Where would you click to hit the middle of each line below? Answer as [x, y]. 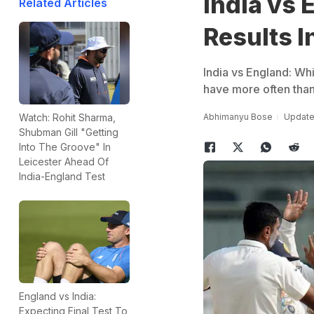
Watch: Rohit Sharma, [67, 118]
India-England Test [62, 177]
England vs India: [57, 296]
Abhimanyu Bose [238, 117]
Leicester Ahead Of [64, 162]
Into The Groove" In [65, 147]
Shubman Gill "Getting [69, 132]
